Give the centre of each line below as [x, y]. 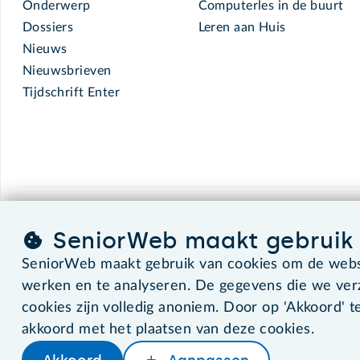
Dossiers [48, 28]
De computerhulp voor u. [203, 229]
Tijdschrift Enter [71, 93]
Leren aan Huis [242, 28]
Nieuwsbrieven [67, 71]
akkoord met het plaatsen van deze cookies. [168, 330]
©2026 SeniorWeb [69, 299]
